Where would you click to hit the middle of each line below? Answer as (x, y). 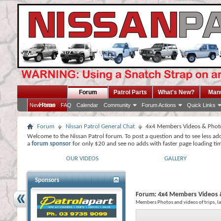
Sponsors (47, 180)
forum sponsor (51, 144)
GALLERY (175, 159)
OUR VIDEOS (82, 159)
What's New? (176, 92)
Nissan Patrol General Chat (100, 127)
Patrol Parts (130, 92)
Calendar (87, 105)
